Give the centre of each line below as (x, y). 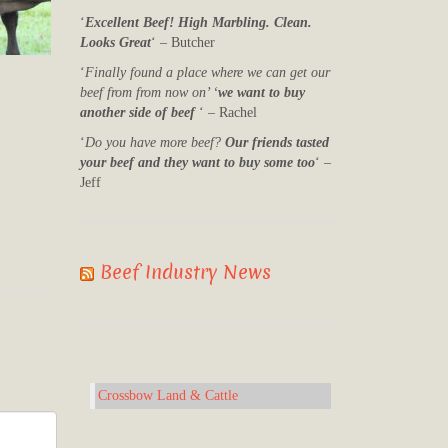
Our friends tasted (277, 142)
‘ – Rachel (226, 112)
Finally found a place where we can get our (208, 72)
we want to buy (262, 92)
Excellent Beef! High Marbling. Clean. (199, 22)
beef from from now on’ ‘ (149, 92)
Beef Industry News (186, 272)
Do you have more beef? (155, 142)
